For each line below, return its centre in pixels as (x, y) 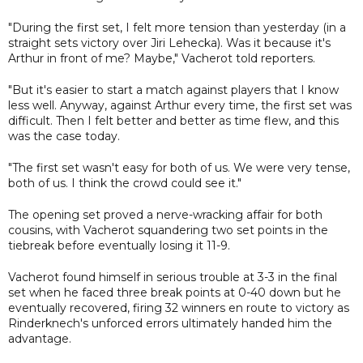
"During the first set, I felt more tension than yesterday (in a (177, 27)
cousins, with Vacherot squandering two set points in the (168, 230)
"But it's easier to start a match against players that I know (173, 90)
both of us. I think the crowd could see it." (125, 183)
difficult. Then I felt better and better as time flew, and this (173, 120)
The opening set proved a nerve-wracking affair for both (165, 214)
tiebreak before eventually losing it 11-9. (119, 245)
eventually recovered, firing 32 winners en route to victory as (179, 307)
